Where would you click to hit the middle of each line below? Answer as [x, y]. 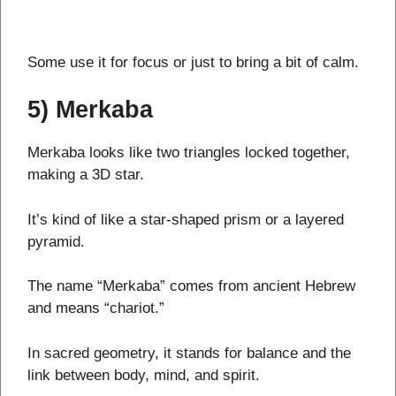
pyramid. [56, 241]
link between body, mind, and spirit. [144, 375]
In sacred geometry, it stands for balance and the [189, 353]
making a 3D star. [86, 175]
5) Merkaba [90, 110]
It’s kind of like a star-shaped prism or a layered [186, 219]
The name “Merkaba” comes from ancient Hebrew [191, 286]
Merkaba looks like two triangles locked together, [189, 153]
